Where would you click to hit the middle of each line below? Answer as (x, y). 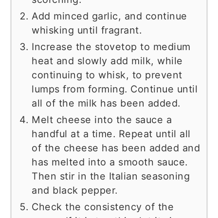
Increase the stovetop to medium (111, 46)
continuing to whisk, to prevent (107, 75)
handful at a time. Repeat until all (111, 134)
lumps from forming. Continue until (115, 89)
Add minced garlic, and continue (109, 16)
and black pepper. (75, 190)
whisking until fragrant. (87, 30)
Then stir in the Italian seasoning (111, 176)
